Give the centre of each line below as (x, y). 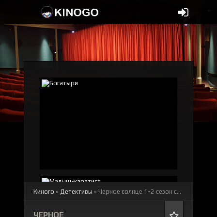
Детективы (76, 192)
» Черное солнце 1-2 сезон (132, 192)
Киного (44, 192)
